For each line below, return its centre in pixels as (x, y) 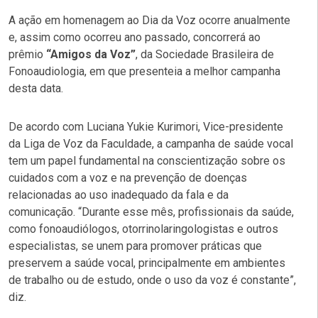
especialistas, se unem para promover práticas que (135, 246)
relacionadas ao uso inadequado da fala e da (119, 194)
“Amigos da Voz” (91, 54)
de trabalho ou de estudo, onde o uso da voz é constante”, (152, 280)
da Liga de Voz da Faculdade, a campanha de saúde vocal (151, 143)
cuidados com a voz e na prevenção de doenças (128, 177)
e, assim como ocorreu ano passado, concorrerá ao (135, 37)
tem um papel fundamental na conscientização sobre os (147, 160)
